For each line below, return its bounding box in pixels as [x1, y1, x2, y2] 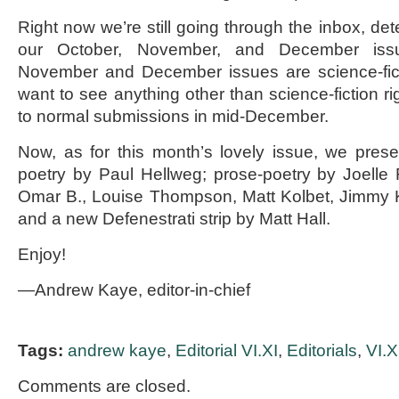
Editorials [287, 341, 357, 360]
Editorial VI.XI [175, 341, 278, 360]
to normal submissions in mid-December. [18, 107, 329, 126]
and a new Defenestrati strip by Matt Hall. [18, 209, 330, 228]
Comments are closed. [18, 377, 191, 395]
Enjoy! [18, 245, 66, 264]
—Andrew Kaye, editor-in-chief [18, 281, 250, 299]
